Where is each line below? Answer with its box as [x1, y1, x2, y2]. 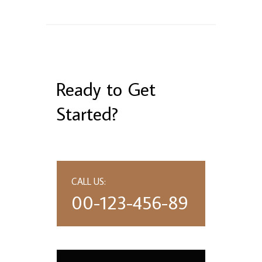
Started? [56, 101, 119, 126]
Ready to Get [56, 77, 156, 102]
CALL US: [71, 175, 106, 188]
